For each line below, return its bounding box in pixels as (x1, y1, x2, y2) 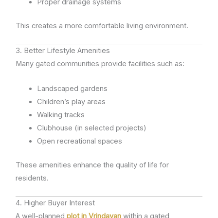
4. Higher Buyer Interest (16, 199, 95, 208)
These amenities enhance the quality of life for (16, 160, 169, 169)
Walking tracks (37, 110, 85, 119)
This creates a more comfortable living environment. (16, 21, 189, 31)
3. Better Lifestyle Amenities (16, 46, 110, 55)
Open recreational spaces (37, 136, 123, 145)
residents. (16, 173, 49, 182)
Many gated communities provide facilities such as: (16, 59, 185, 69)
